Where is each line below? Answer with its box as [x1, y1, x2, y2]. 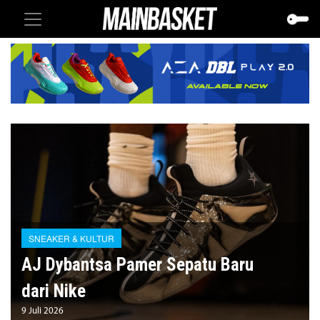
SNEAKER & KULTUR [29, 231, 114, 244]
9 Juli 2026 [21, 306, 64, 316]
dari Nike [21, 280, 86, 301]
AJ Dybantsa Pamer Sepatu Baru [21, 254, 254, 275]
